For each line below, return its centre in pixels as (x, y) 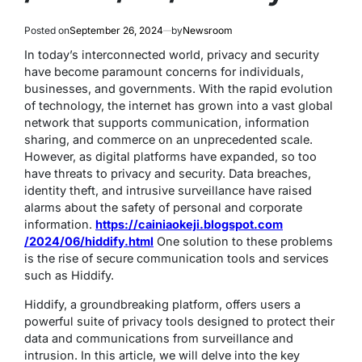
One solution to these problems (243, 242)
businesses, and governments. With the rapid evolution (179, 89)
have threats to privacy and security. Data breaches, (168, 174)
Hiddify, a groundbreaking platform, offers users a (162, 305)
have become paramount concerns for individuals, (164, 72)
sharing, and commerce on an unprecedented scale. (168, 140)
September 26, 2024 (116, 31)
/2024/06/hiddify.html (89, 242)
